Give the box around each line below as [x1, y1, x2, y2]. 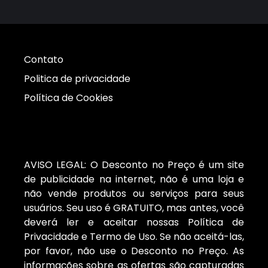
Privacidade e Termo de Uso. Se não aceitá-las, [24, 230, 244, 244]
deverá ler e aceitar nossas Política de [24, 215, 244, 230]
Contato [24, 53, 63, 67]
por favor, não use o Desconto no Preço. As [24, 244, 244, 258]
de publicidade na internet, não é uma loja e [24, 172, 244, 187]
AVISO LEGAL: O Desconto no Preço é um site [24, 158, 244, 172]
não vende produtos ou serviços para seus [24, 187, 244, 201]
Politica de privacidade [24, 72, 130, 86]
